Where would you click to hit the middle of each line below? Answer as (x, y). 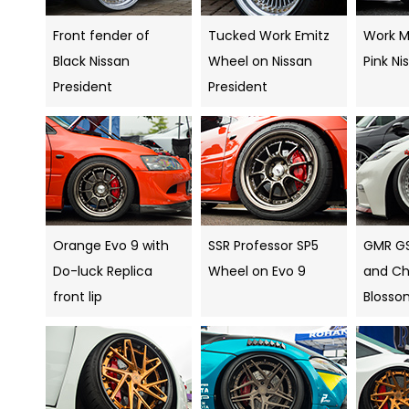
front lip (78, 297)
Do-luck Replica (103, 272)
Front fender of (101, 36)
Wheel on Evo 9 (257, 272)
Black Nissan (91, 62)
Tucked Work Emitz (269, 36)
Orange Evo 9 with (111, 246)
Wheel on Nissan (260, 62)
